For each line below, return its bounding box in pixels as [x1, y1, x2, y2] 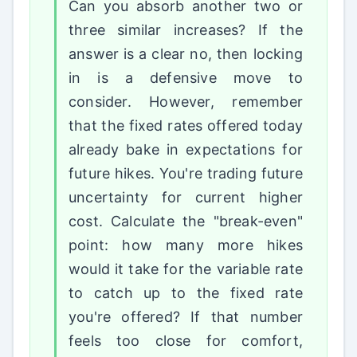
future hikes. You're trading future [69, 165, 303, 182]
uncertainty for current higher [69, 189, 303, 206]
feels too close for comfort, [69, 332, 303, 350]
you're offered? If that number [69, 308, 303, 326]
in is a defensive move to [69, 69, 303, 87]
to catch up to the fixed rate [69, 284, 303, 302]
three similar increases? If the [69, 22, 303, 39]
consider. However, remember [69, 93, 303, 111]
